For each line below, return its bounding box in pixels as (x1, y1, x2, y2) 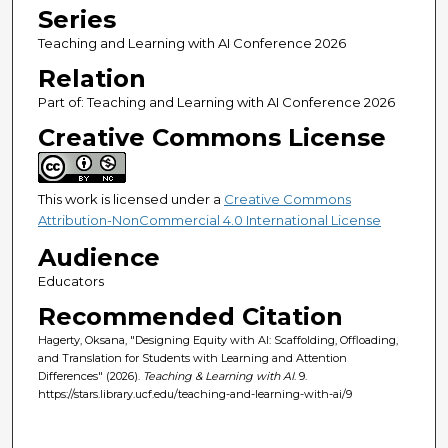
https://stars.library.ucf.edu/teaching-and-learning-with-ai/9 (37, 387, 352, 402)
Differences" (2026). (37, 369, 143, 384)
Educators (37, 273, 104, 290)
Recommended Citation (37, 302, 343, 332)
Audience (37, 243, 160, 273)
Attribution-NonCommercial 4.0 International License (37, 212, 381, 229)
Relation (37, 64, 146, 94)
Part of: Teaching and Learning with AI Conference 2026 (37, 94, 395, 111)
